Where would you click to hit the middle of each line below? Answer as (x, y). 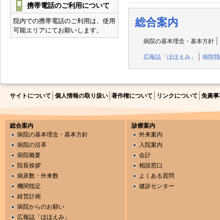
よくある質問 (157, 176)
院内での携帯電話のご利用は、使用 (64, 21)
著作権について (132, 96)
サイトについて (30, 96)
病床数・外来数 (38, 176)
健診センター (157, 186)
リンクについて (177, 96)
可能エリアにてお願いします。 (58, 30)
